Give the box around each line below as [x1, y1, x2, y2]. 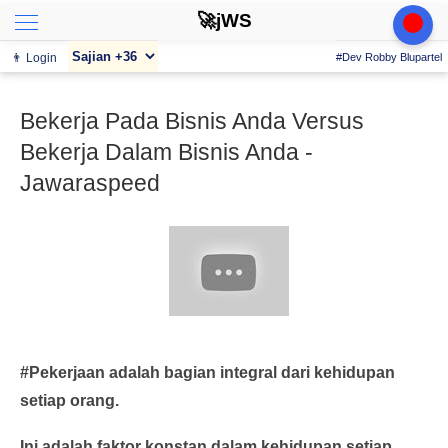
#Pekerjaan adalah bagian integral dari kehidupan [20, 364, 395, 381]
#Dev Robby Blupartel [336, 51, 442, 63]
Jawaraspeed [20, 170, 160, 196]
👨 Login [11, 51, 57, 65]
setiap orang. [20, 392, 119, 409]
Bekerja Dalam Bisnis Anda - [20, 139, 313, 165]
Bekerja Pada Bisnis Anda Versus [20, 108, 364, 134]
